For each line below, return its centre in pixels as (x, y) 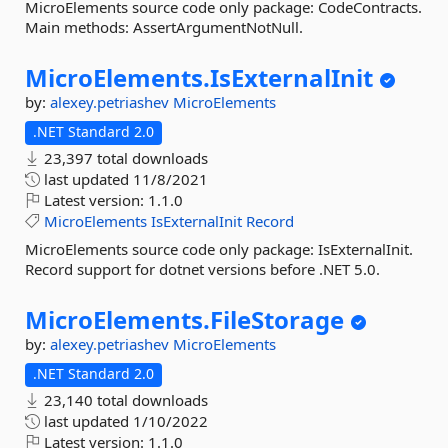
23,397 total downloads (124, 158)
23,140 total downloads (124, 400)
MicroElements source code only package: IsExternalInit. (219, 249)
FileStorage (277, 319)
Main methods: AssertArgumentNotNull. (164, 27)
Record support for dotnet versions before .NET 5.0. (202, 269)
